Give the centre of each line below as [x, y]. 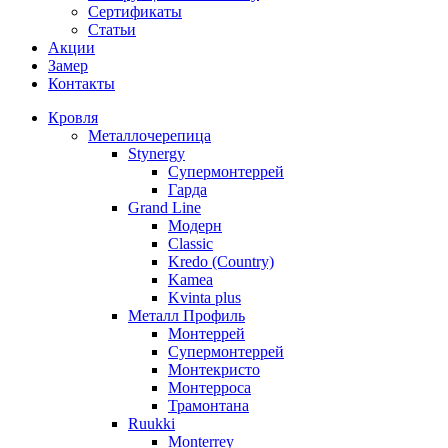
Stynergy [156, 154]
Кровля [73, 118]
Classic [190, 244]
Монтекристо [214, 370]
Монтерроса [209, 388]
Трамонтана [208, 406]
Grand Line [164, 208]
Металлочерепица [149, 136]
